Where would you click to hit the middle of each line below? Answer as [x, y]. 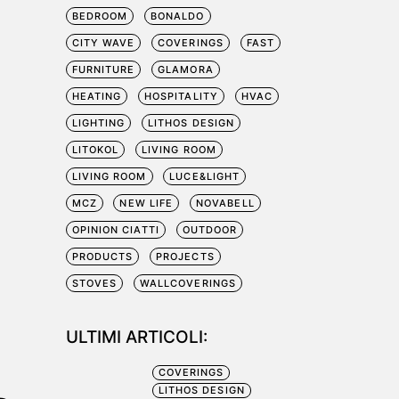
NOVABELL [225, 203]
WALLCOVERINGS [188, 283]
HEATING [97, 96]
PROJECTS [185, 256]
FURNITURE [103, 69]
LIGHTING [98, 123]
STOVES [94, 283]
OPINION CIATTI [115, 230]
